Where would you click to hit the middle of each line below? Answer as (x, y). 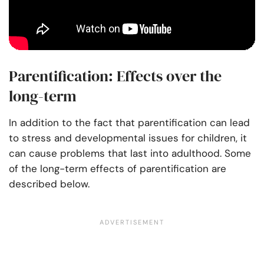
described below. (51, 184)
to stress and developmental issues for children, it (128, 138)
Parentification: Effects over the (115, 76)
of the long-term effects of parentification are (118, 169)
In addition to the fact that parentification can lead (129, 123)
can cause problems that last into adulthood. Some (130, 154)
